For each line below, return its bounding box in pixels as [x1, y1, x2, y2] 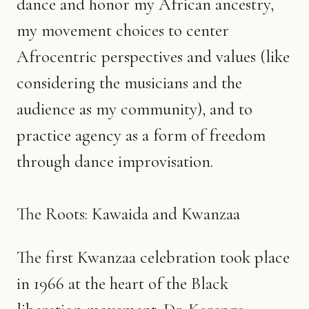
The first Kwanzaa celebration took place [17, 246, 290, 268]
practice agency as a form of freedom [17, 124, 266, 146]
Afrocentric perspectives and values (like [17, 46, 290, 67]
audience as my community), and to [17, 98, 252, 119]
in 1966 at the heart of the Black [17, 272, 228, 294]
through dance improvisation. [17, 150, 213, 172]
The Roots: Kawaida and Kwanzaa [17, 203, 240, 224]
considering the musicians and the [17, 72, 242, 93]
